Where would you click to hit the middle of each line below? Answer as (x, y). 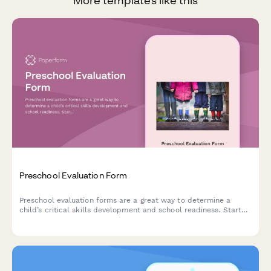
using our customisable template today (90, 219)
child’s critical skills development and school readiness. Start (131, 210)
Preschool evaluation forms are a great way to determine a (125, 200)
